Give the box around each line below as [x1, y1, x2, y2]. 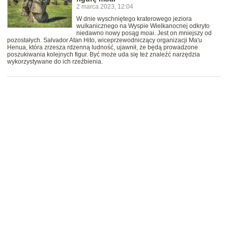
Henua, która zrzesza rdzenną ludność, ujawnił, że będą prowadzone [7, 44, 198, 51]
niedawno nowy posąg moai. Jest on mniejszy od [76, 30, 212, 37]
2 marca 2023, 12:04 [76, 3, 133, 11]
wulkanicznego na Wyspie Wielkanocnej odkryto [76, 22, 210, 30]
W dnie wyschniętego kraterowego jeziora [76, 15, 192, 23]
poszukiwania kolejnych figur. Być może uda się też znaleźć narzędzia [7, 51, 200, 59]
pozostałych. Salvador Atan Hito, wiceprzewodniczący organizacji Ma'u [7, 37, 202, 44]
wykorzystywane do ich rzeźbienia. [7, 58, 103, 66]
